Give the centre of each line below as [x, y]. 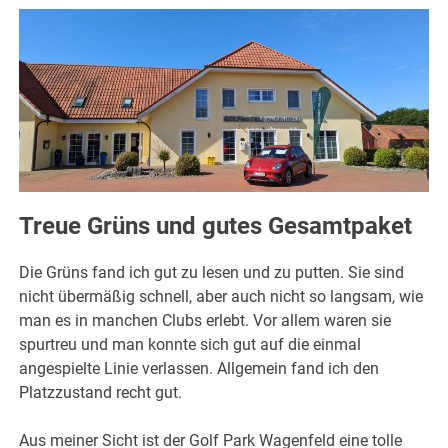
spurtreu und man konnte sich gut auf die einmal [190, 344]
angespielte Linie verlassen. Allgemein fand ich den [199, 368]
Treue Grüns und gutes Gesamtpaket [216, 225]
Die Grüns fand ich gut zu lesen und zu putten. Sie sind [212, 272]
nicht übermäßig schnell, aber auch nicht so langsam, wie [221, 296]
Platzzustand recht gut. [101, 392]
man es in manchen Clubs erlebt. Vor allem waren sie [205, 320]
